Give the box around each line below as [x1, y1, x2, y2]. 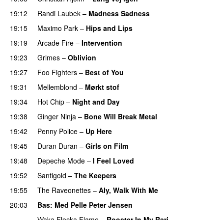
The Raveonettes [37, 185, 91, 195]
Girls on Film [85, 140, 128, 151]
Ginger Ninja [37, 111, 76, 121]
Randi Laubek [37, 8, 81, 18]
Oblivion [68, 52, 96, 62]
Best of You [85, 67, 124, 77]
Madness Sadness [88, 8, 150, 18]
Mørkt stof [85, 82, 119, 92]
